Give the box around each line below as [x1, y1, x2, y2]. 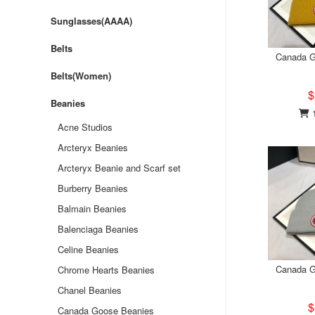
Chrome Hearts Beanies [58, 263, 155, 276]
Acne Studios [58, 120, 112, 134]
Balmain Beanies [58, 202, 127, 215]
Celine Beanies [58, 243, 119, 256]
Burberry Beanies [58, 181, 128, 195]
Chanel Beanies [58, 283, 122, 297]
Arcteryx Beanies [58, 141, 128, 154]
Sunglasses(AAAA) [51, 14, 132, 27]
